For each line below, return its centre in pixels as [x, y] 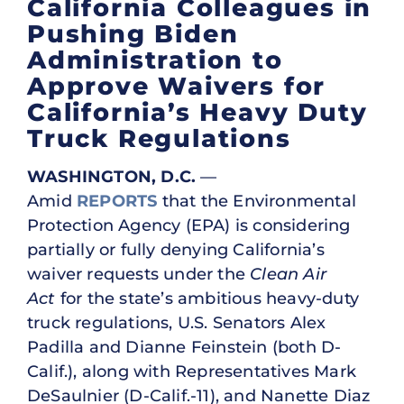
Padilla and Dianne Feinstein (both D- [184, 347]
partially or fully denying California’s [176, 249]
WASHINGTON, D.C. [112, 176]
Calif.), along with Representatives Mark [192, 371]
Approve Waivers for [177, 86]
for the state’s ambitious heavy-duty [207, 298]
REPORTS [117, 201]
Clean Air [289, 274]
